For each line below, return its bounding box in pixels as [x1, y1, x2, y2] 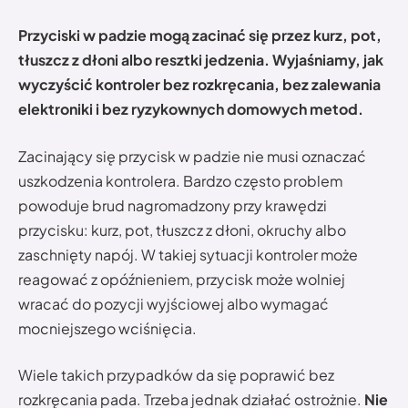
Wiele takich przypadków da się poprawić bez [18, 365, 334, 385]
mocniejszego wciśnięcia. [18, 318, 197, 338]
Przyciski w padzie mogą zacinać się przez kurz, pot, [18, 25, 382, 46]
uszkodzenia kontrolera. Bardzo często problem [18, 170, 342, 190]
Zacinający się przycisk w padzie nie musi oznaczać [18, 146, 366, 166]
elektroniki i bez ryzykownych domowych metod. [18, 99, 363, 119]
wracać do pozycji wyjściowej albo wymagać [18, 293, 329, 313]
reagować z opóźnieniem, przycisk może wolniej [18, 269, 345, 289]
